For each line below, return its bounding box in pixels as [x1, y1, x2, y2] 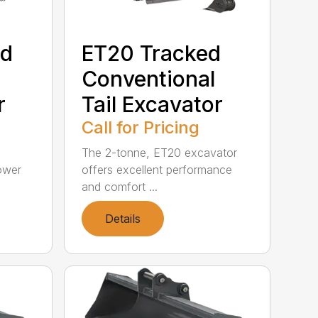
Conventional [82, 65, 216, 92]
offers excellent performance [82, 162, 233, 177]
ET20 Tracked [82, 40, 221, 66]
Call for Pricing [82, 116, 200, 138]
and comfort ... [82, 179, 158, 194]
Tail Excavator [82, 91, 224, 117]
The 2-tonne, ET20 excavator [82, 145, 238, 160]
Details [105, 211, 141, 226]
